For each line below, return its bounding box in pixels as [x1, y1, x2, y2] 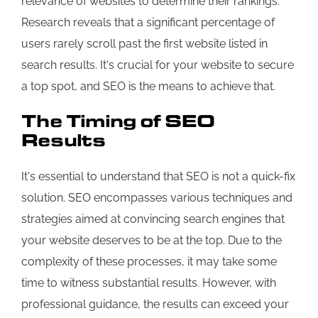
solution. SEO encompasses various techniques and [21, 190, 292, 204]
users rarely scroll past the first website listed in [21, 36, 268, 50]
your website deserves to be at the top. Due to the [21, 233, 282, 247]
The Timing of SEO [21, 109, 214, 133]
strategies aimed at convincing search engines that [21, 212, 285, 226]
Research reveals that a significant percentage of [21, 15, 275, 29]
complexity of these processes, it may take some [21, 254, 277, 268]
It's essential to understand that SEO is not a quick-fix [21, 169, 295, 183]
